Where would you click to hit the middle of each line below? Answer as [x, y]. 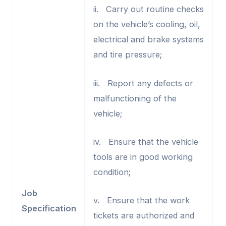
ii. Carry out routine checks [148, 9]
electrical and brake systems [148, 40]
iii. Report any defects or [143, 83]
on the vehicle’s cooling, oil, [147, 24]
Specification [49, 208]
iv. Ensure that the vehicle [146, 142]
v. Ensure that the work [141, 200]
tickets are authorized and [144, 215]
